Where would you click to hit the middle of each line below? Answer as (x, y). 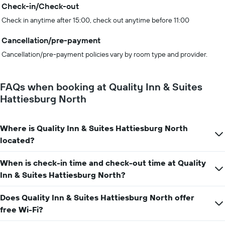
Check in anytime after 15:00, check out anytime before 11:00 (95, 20)
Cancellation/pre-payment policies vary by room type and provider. (104, 54)
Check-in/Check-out (40, 6)
